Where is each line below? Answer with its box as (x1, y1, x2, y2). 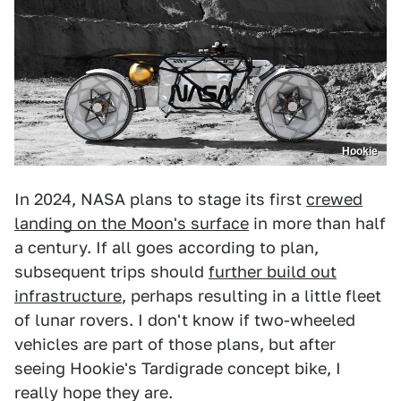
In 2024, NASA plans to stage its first (14, 190, 306, 209)
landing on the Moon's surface (14, 214, 249, 234)
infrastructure (14, 286, 122, 306)
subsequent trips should (14, 262, 209, 282)
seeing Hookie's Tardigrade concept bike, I (14, 359, 341, 379)
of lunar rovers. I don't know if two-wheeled (14, 311, 355, 330)
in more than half (249, 214, 386, 234)
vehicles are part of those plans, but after (14, 335, 336, 354)
